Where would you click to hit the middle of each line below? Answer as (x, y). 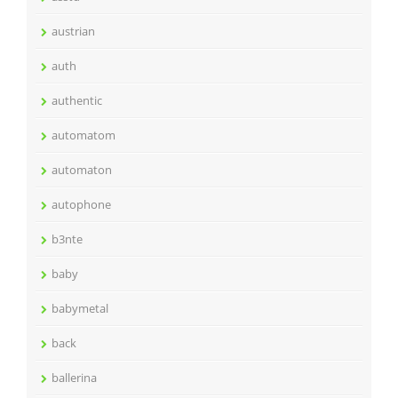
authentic (77, 100)
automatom (84, 135)
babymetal (80, 308)
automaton (82, 170)
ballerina (74, 378)
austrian (73, 31)
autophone (81, 204)
